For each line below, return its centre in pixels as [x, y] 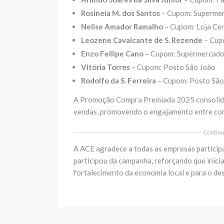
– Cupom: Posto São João [173, 67]
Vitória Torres [105, 67]
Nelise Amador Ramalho [122, 26]
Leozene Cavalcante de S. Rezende [142, 40]
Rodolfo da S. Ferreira [118, 80]
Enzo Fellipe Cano [112, 53]
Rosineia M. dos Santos [120, 13]
